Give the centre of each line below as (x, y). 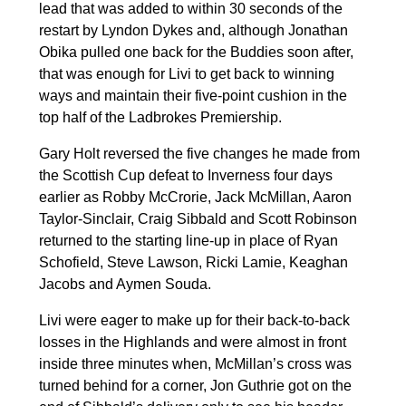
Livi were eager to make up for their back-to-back (194, 320)
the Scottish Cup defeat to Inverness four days (185, 175)
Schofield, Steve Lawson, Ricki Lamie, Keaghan (193, 262)
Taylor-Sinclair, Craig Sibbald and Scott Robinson (198, 218)
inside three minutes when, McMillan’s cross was (195, 363)
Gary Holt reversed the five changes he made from (199, 153)
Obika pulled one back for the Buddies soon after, (196, 52)
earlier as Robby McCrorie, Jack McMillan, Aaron (195, 197)
